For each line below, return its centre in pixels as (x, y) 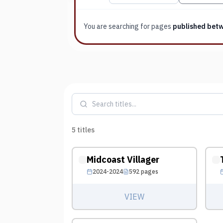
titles (86, 130)
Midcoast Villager (123, 159)
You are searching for (117, 26)
